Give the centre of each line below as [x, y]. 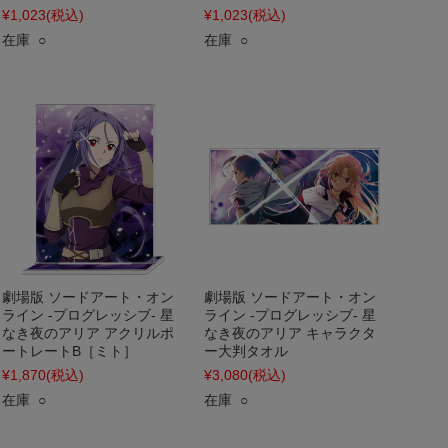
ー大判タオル [246, 351]
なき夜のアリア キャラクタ [290, 333]
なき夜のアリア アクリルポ [88, 333]
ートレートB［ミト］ [69, 351]
